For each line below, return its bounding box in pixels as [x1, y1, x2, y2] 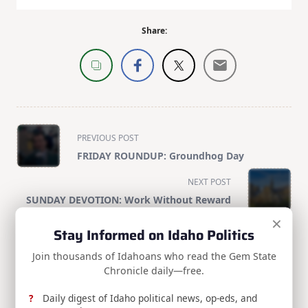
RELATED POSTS [16, 254, 89, 268]
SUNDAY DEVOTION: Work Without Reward [26, 193, 231, 207]
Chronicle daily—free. [104, 263, 204, 276]
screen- [16, 173, 54, 189]
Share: [141, 25, 167, 37]
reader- [16, 190, 54, 206]
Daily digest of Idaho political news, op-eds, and [43, 291, 258, 304]
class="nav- [16, 140, 74, 156]
